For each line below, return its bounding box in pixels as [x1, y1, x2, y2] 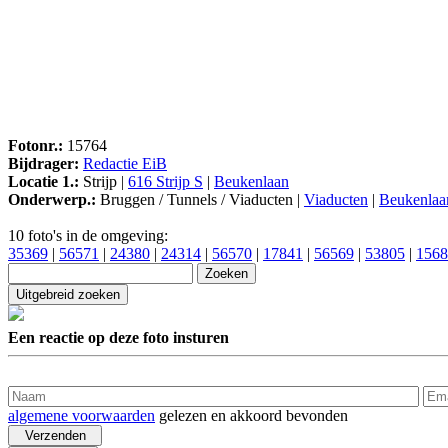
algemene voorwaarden [8, 406, 155, 424]
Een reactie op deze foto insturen [8, 328, 229, 346]
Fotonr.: [8, 137, 63, 155]
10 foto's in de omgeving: [8, 227, 168, 245]
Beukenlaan [214, 173, 289, 191]
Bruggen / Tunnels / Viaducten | [96, 191, 304, 209]
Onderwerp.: [8, 191, 96, 209]
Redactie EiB [83, 155, 167, 173]
